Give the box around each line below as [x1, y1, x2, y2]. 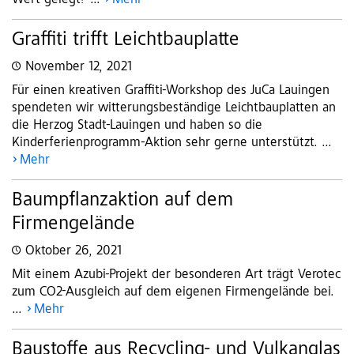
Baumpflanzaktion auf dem [12, 191, 233, 211]
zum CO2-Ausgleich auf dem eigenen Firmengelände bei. [12, 286, 334, 299]
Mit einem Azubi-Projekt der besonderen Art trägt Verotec [12, 269, 341, 282]
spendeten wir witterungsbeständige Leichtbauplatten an [12, 102, 336, 115]
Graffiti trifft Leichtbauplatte [12, 31, 239, 51]
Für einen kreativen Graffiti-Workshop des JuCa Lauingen [12, 85, 330, 98]
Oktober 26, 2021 [25, 245, 122, 258]
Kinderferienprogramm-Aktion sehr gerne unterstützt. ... [12, 137, 332, 150]
